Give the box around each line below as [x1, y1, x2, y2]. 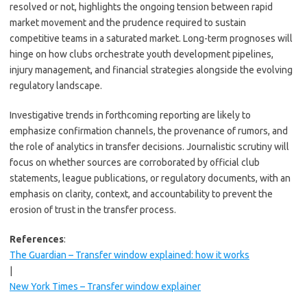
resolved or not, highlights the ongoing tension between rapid [10, 1, 273, 12]
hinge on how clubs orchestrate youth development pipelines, [10, 49, 273, 60]
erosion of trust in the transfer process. [10, 204, 176, 215]
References [10, 234, 64, 245]
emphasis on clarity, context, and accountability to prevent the [10, 188, 273, 199]
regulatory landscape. [10, 80, 102, 91]
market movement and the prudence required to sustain [10, 17, 246, 28]
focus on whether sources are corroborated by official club [10, 157, 260, 168]
